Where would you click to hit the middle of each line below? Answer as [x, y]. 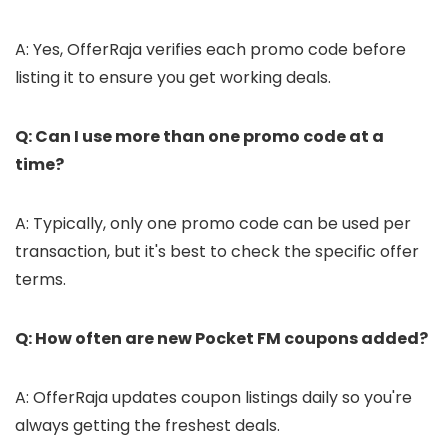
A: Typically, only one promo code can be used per [213, 224]
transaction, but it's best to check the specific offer [217, 252]
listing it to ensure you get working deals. [173, 78]
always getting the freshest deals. [147, 426]
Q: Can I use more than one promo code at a [199, 137]
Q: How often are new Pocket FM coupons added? [221, 339]
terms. [40, 280]
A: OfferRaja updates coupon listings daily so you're [213, 398]
